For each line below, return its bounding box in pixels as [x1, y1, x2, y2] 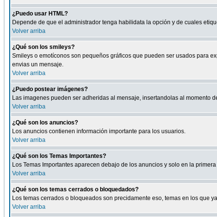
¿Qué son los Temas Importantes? [12, 153, 106, 159]
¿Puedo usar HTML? [12, 10, 68, 17]
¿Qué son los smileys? [12, 44, 75, 50]
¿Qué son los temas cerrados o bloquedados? [12, 186, 139, 193]
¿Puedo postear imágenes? [12, 86, 88, 93]
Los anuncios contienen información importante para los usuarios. [12, 128, 186, 135]
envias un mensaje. [12, 61, 63, 68]
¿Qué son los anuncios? [12, 119, 78, 126]
